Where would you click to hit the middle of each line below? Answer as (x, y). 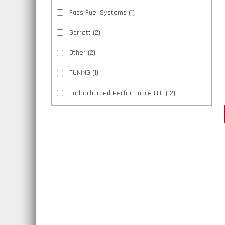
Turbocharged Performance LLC (116, 93)
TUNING (80, 73)
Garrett (80, 32)
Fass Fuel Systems (98, 12)
